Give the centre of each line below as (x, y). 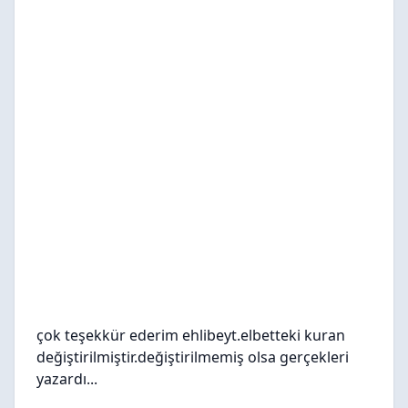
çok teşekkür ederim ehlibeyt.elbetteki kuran (191, 335)
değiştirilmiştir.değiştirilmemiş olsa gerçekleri (193, 357)
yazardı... (67, 379)
